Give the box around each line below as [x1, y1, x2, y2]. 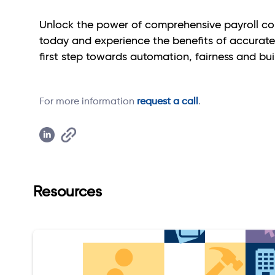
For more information [39, 96, 137, 107]
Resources [33, 184, 102, 199]
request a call [137, 96, 198, 107]
